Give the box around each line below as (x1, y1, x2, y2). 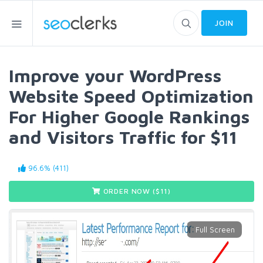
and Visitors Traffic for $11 (9, 126, 237, 148)
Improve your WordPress (9, 65, 221, 86)
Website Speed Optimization (9, 85, 254, 107)
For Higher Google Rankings (9, 106, 249, 127)
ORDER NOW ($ (100, 187, 160, 195)
